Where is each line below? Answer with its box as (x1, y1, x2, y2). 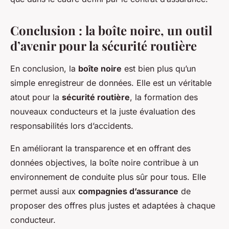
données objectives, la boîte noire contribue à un (10, 157, 198, 168)
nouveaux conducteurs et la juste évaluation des (10, 106, 195, 117)
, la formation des (130, 92, 198, 103)
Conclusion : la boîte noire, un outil (10, 22, 212, 39)
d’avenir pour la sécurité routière (10, 37, 197, 54)
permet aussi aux (10, 186, 78, 197)
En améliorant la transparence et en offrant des (10, 143, 191, 154)
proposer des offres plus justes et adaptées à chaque (10, 200, 215, 211)
